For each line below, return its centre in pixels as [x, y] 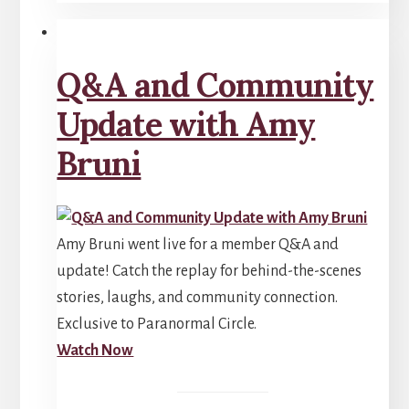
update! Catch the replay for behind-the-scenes [210, 272]
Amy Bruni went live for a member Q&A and [198, 245]
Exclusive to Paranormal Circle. [157, 325]
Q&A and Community [215, 85]
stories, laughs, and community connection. [198, 298]
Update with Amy [186, 125]
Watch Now [95, 351]
